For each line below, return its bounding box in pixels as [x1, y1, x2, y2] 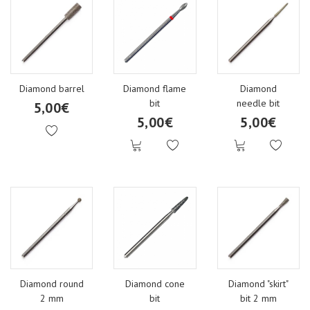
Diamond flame [123, 82, 187, 95]
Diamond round [19, 277, 84, 291]
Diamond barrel [19, 82, 84, 95]
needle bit [237, 96, 280, 109]
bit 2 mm [239, 292, 277, 305]
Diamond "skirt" [228, 277, 289, 291]
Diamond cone [125, 277, 185, 291]
